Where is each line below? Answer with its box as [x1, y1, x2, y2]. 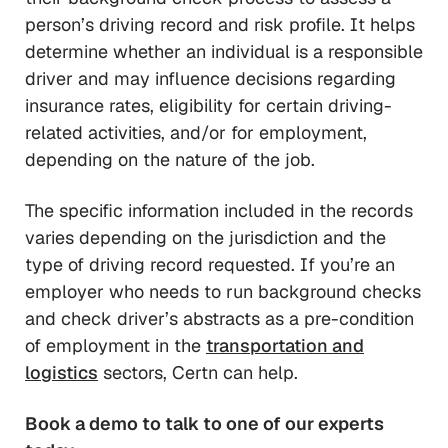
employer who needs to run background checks [25, 279, 421, 303]
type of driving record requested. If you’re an [25, 252, 395, 276]
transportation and [206, 333, 364, 357]
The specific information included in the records [25, 198, 413, 222]
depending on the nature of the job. [25, 147, 315, 171]
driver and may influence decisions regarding [25, 66, 396, 90]
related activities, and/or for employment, [25, 120, 367, 144]
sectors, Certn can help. [98, 360, 298, 384]
